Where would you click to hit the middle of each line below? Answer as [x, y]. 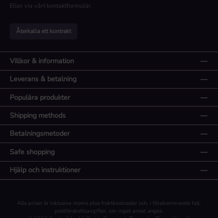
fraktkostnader [119, 203]
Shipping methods [38, 116]
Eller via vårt [28, 6]
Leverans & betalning [43, 79]
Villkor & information [42, 61]
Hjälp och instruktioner [45, 170]
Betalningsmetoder [40, 134]
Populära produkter [40, 97]
